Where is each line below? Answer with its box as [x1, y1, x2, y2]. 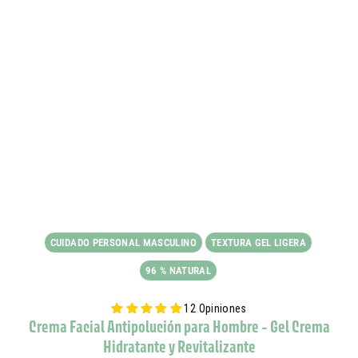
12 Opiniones [184, 302, 247, 315]
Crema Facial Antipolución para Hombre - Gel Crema [28, 316, 330, 336]
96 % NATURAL [145, 265, 212, 276]
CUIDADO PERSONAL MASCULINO [50, 237, 197, 249]
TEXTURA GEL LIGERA [210, 237, 307, 249]
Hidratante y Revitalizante [102, 336, 256, 356]
